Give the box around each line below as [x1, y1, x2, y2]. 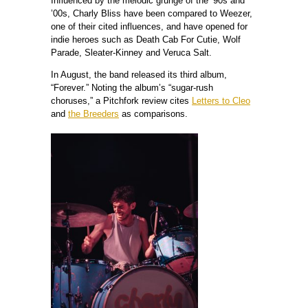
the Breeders [68, 108, 119, 119]
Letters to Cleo [192, 95, 250, 106]
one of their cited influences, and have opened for [51, 21, 247, 32]
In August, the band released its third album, [51, 69, 227, 80]
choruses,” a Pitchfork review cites [51, 95, 192, 106]
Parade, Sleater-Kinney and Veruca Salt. [51, 47, 212, 58]
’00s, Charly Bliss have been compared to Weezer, [51, 8, 252, 19]
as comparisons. [119, 108, 188, 119]
